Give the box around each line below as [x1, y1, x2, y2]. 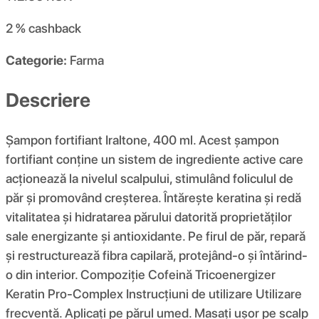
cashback [28, 21, 81, 36]
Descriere [6, 88, 90, 112]
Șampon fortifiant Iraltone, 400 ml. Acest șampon [6, 132, 279, 147]
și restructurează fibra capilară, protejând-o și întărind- [6, 247, 308, 263]
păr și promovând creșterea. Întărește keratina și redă [6, 189, 301, 205]
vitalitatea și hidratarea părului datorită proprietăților [6, 209, 292, 224]
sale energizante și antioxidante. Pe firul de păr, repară [6, 228, 305, 244]
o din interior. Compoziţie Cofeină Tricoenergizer [6, 266, 276, 282]
